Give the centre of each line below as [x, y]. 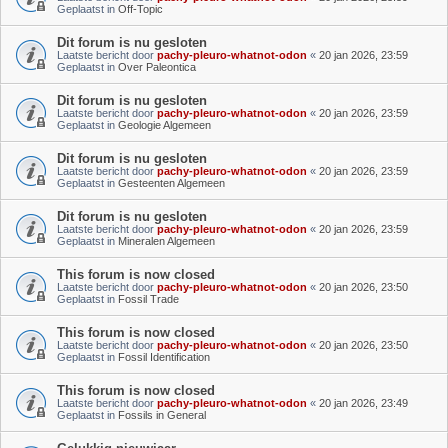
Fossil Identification [164, 356]
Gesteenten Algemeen [171, 182]
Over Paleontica [157, 66]
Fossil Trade [148, 298]
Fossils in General [162, 414]
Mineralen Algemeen [166, 240]
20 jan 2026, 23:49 [363, 402]
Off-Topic [140, 8]
